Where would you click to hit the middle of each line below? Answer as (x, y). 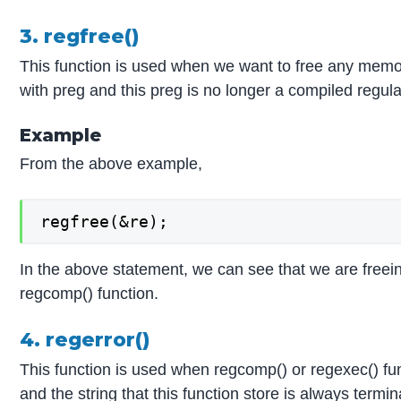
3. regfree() (80, 35)
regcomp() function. (90, 293)
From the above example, (111, 164)
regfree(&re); (105, 222)
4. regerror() (85, 339)
